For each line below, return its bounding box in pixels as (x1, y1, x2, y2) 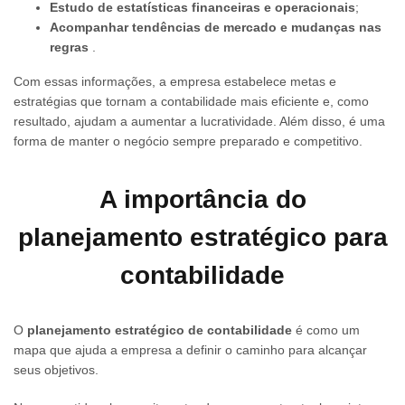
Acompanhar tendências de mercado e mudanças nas (50, 19, 381, 34)
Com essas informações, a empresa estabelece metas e (14, 73, 336, 89)
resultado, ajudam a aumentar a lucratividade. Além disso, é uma (14, 113, 385, 128)
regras (50, 39, 89, 54)
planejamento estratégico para (17, 223, 388, 252)
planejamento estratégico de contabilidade (27, 323, 292, 338)
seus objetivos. (14, 363, 99, 378)
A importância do (99, 185, 306, 214)
